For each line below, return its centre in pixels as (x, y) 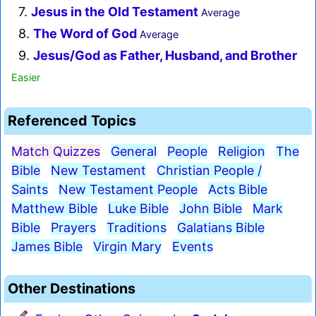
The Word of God (86, 34)
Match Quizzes (56, 152)
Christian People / (209, 171)
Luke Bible (138, 209)
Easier (26, 78)
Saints (30, 190)
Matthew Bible (54, 209)
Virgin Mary (127, 247)
